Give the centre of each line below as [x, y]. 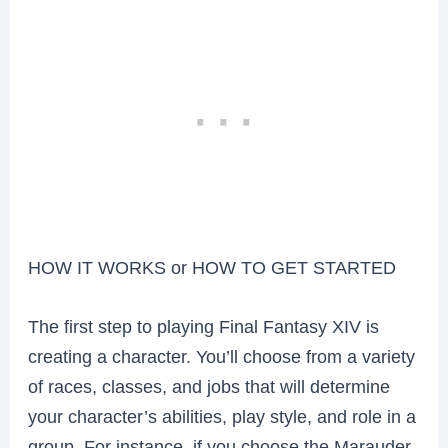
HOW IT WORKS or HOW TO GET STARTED [212, 268]
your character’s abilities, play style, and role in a [222, 417]
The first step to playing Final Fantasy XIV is [204, 327]
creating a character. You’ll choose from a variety [222, 357]
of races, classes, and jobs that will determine [209, 387]
